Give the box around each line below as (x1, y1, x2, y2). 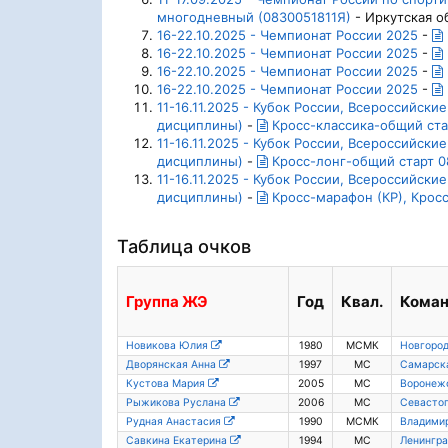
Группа (126, 292, 182, 311)
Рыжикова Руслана (126, 396, 229, 409)
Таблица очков (117, 235, 251, 257)
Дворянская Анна (126, 358, 219, 371)
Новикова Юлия (126, 339, 211, 352)
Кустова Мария (126, 377, 208, 390)
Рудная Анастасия (126, 415, 224, 428)
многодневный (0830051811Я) (157, 9, 351, 25)
